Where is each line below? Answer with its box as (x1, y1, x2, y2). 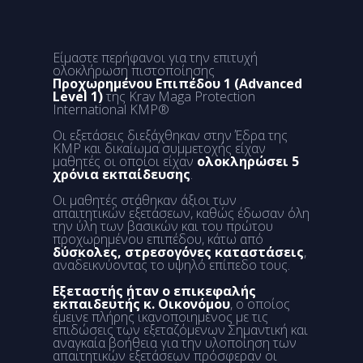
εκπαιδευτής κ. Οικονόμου (53, 295, 230, 313)
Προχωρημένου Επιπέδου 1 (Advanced (53, 75, 302, 92)
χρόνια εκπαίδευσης (53, 165, 190, 183)
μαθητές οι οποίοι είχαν (53, 152, 197, 170)
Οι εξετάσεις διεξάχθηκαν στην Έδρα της (53, 126, 288, 144)
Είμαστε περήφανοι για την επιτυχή (53, 49, 258, 66)
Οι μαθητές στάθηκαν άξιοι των (53, 191, 237, 209)
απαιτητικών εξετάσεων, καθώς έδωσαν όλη (53, 204, 310, 222)
